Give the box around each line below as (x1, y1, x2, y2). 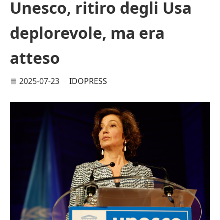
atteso (10, 47, 60, 68)
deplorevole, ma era (10, 22, 165, 43)
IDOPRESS (69, 76, 107, 86)
